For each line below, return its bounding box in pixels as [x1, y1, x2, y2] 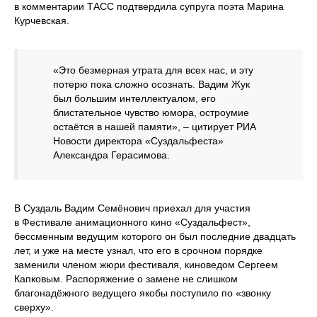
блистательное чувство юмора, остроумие [53, 107, 249, 119]
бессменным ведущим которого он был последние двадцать [14, 231, 296, 243]
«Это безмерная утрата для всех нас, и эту [53, 64, 253, 76]
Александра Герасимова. [53, 149, 170, 161]
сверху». [14, 301, 54, 313]
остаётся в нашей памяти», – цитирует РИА [53, 121, 256, 133]
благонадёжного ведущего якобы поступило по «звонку [14, 287, 271, 299]
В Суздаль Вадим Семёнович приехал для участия [14, 202, 250, 214]
